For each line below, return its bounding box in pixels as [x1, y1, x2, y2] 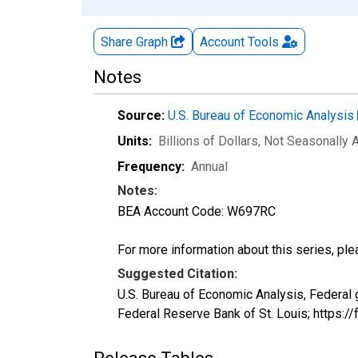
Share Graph [101, 34, 171, 50]
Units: [117, 133, 152, 149]
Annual [191, 158, 228, 174]
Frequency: [117, 158, 185, 174]
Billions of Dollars [158, 133, 258, 149]
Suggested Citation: [117, 265, 237, 281]
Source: [117, 107, 165, 123]
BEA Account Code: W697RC [117, 203, 276, 219]
